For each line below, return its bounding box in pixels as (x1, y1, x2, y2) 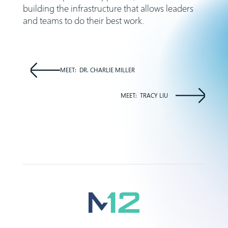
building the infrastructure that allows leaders (22, 2, 193, 15)
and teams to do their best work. (22, 14, 144, 27)
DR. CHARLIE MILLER (79, 65, 135, 74)
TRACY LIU (139, 91, 168, 99)
